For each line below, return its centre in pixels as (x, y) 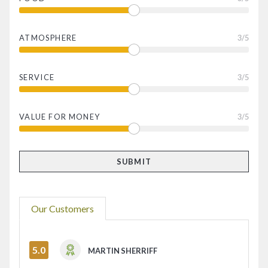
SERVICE (37, 77)
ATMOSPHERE (48, 38)
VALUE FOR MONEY (60, 117)
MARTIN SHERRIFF (123, 251)
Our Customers (63, 208)
